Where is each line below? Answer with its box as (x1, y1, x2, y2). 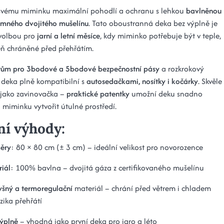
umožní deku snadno (129, 87, 202, 99)
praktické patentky (66, 87, 129, 99)
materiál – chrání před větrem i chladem (72, 182, 211, 194)
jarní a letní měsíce (37, 29, 100, 41)
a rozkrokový (159, 62, 204, 74)
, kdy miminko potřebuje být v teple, (100, 29, 221, 41)
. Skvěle (198, 75, 222, 87)
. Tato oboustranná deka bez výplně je (88, 17, 217, 29)
